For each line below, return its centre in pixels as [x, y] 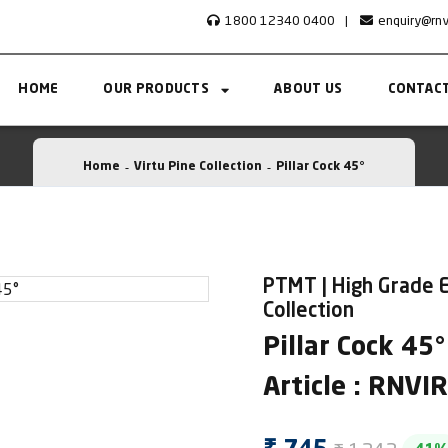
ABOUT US [308, 89]
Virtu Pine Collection [198, 167]
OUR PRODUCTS [156, 89]
